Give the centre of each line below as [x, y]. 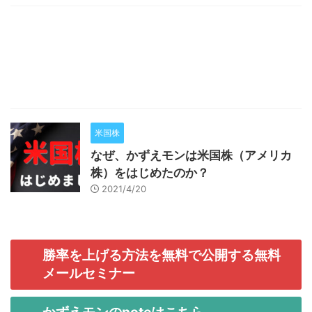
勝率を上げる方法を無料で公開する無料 [162, 255]
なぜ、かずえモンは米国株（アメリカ [191, 156]
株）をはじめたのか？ [150, 173]
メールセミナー [89, 273]
